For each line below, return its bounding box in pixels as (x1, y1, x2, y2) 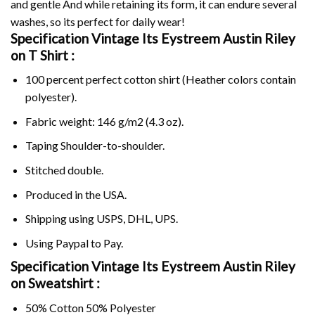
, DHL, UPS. (122, 212, 178, 226)
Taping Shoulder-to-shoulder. (25, 139, 165, 153)
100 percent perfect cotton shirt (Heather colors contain (25, 72, 296, 86)
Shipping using (25, 212, 96, 226)
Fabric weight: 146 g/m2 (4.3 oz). (25, 114, 184, 128)
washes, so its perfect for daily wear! (11, 14, 185, 28)
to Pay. (88, 236, 123, 250)
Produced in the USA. (25, 187, 127, 201)
